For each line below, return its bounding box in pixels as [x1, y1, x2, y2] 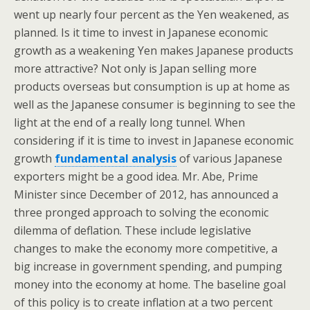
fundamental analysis [55, 151, 176, 166]
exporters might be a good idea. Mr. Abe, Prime [14, 169, 258, 184]
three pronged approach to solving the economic [14, 205, 268, 220]
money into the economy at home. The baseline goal [14, 277, 286, 292]
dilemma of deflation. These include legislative [14, 223, 251, 238]
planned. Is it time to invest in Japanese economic [14, 25, 268, 40]
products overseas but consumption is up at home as [14, 79, 290, 94]
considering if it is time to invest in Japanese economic [14, 133, 293, 148]
